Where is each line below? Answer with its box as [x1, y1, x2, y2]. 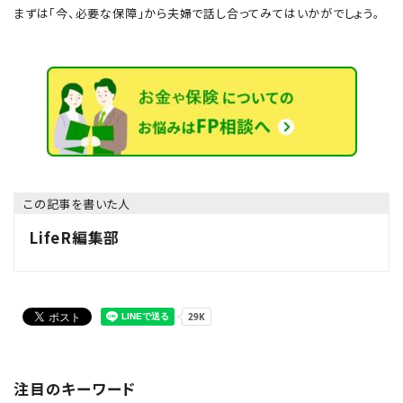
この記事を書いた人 [23, 194, 131, 212]
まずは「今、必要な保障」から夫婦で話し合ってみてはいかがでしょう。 [13, 4, 381, 22]
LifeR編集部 [29, 226, 121, 248]
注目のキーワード [13, 377, 137, 399]
